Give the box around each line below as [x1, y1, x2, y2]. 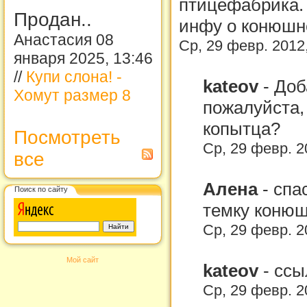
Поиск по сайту [14, 184, 68, 193]
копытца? [203, 118, 280, 139]
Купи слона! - [26, 68, 122, 86]
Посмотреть [14, 127, 121, 148]
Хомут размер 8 [14, 86, 131, 104]
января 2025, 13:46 [14, 49, 153, 67]
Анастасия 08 [14, 31, 114, 49]
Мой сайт [66, 256, 99, 264]
